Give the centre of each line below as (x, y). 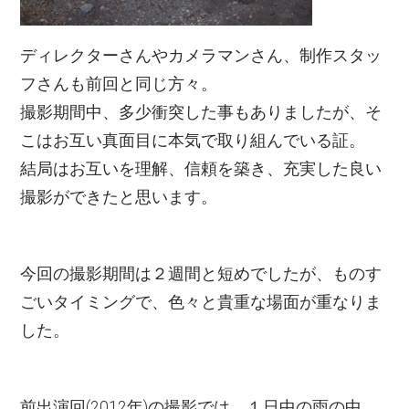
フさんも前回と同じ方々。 (119, 84)
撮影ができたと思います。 (119, 198)
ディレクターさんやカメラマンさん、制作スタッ (201, 56)
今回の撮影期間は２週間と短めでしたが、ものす (201, 273)
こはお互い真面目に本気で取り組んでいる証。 (193, 141)
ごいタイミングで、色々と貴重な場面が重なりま (201, 302)
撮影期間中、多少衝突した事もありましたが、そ (201, 113)
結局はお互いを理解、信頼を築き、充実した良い (201, 169)
